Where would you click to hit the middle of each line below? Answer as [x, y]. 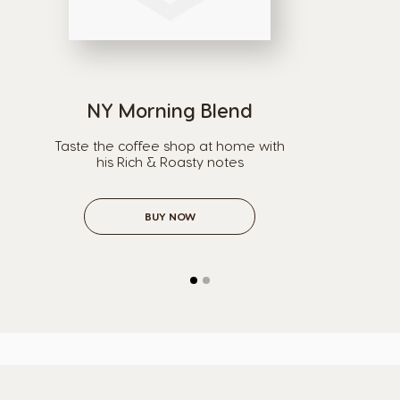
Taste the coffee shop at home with [170, 146]
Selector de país [200, 383]
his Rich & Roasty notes [170, 162]
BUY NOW [170, 216]
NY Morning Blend [170, 110]
